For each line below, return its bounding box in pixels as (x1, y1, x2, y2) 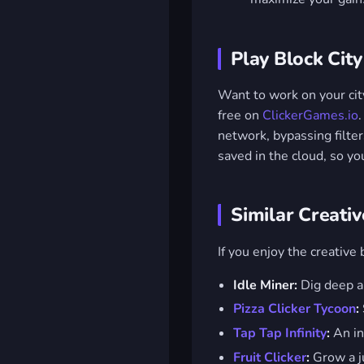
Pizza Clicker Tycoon (233, 300, 357, 318)
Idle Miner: (233, 275, 298, 294)
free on (218, 106, 262, 124)
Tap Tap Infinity (233, 324, 327, 343)
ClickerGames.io (262, 106, 358, 124)
